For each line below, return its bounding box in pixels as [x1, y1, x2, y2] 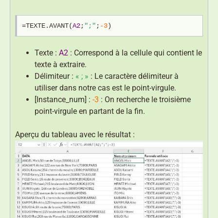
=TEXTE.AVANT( [22, 21, 73, 30]
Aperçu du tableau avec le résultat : [15, 130, 135, 140]
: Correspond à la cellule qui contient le [68, 48, 202, 58]
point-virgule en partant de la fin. [35, 107, 145, 116]
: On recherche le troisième [99, 95, 191, 105]
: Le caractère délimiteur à [89, 72, 179, 81]
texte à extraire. [35, 60, 87, 70]
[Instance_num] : [35, 95, 92, 105]
